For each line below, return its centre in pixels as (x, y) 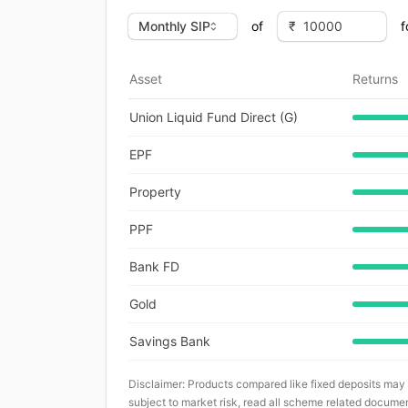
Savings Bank (170, 341)
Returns (375, 78)
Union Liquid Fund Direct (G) (214, 117)
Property (155, 191)
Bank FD (154, 266)
